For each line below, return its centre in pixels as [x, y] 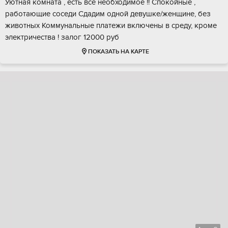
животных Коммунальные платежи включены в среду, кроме [111, 26]
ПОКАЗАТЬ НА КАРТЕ [118, 52]
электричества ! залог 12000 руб [62, 37]
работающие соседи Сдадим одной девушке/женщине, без [108, 14]
